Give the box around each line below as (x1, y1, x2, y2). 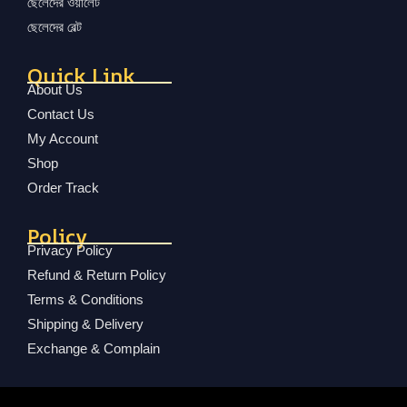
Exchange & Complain (27, 340, 160, 356)
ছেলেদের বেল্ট (27, 18, 82, 35)
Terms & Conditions (27, 291, 144, 307)
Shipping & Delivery (27, 315, 144, 332)
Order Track (27, 179, 99, 195)
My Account (27, 130, 98, 146)
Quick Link (27, 61, 135, 90)
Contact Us (27, 105, 94, 122)
